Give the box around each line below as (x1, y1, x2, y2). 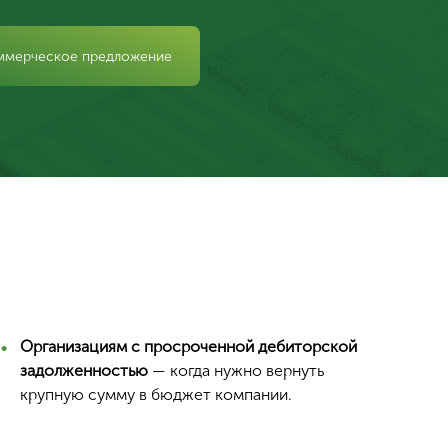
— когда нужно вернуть (147, 361, 324, 380)
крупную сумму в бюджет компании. (19, 385, 292, 404)
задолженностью (19, 361, 148, 380)
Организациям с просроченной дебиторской (19, 337, 357, 356)
